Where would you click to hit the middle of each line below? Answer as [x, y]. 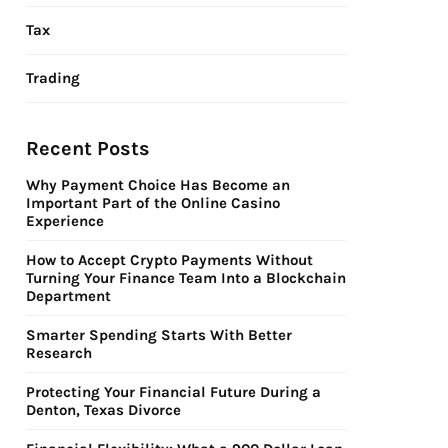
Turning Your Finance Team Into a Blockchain [186, 278]
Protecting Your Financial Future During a [173, 392]
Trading [53, 78]
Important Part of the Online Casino [153, 203]
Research [59, 353]
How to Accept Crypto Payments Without [169, 260]
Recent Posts [88, 148]
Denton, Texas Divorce [103, 410]
